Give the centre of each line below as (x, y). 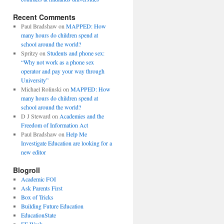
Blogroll (26, 170)
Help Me (76, 134)
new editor (33, 152)
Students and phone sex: (75, 53)
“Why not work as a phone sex (57, 62)
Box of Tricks (37, 197)
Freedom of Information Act (54, 125)
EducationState (38, 215)
